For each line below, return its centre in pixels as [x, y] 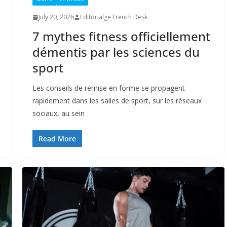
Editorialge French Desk [113, 17]
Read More [57, 139]
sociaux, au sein [58, 113]
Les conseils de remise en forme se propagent [108, 88]
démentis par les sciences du [116, 52]
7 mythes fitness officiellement [121, 36]
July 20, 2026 [56, 17]
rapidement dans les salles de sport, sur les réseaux [117, 101]
